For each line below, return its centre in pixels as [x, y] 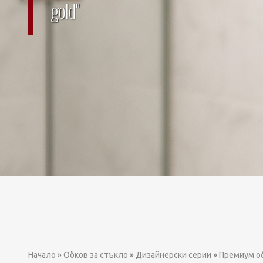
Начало [42, 254]
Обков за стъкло [96, 254]
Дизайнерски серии [173, 254]
